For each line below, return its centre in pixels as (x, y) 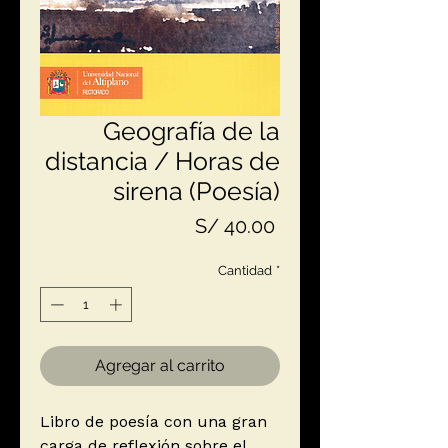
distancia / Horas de (162, 160)
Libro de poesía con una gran (153, 422)
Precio (303, 224)
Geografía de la (191, 130)
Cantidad (245, 270)
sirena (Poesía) (196, 190)
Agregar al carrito (160, 366)
